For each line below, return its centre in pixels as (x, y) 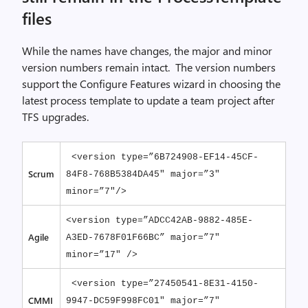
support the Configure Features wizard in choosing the (151, 84)
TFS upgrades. (55, 117)
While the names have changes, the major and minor (147, 51)
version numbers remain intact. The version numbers (149, 67)
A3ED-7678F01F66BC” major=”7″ (143, 238)
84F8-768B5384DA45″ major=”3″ (143, 174)
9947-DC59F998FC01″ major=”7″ (143, 301)
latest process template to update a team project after (148, 100)
